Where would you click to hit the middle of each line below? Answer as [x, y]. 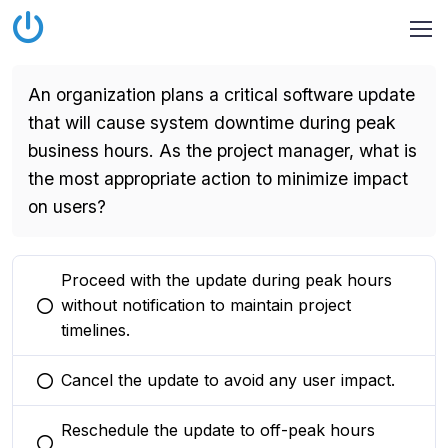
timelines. [95, 330]
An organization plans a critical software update [221, 94]
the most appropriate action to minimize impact [218, 178]
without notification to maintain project [206, 305]
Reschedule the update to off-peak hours [218, 430]
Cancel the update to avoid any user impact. [228, 380]
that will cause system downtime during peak [212, 122]
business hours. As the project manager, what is [222, 150]
